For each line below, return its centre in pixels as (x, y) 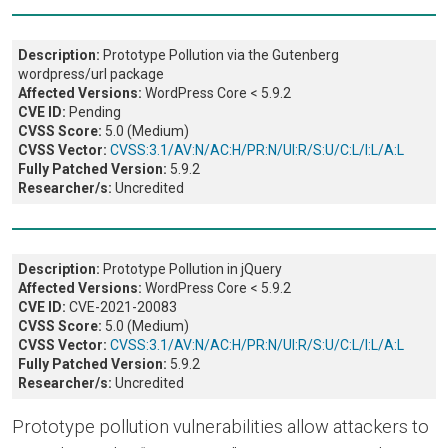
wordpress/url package (91, 73)
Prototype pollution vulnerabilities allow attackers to (220, 426)
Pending (95, 111)
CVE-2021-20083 (123, 306)
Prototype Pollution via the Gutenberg (219, 54)
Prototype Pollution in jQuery (191, 268)
